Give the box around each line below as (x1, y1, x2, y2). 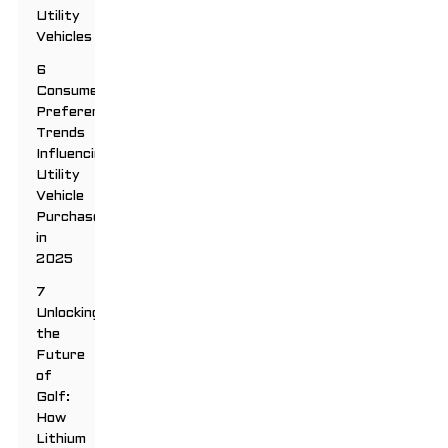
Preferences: (36, 106, 129, 120)
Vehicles (36, 31, 93, 45)
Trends (36, 127, 86, 141)
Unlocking (36, 307, 101, 321)
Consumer (36, 85, 106, 99)
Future (36, 349, 86, 363)
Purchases (36, 211, 110, 225)
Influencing (36, 148, 111, 162)
